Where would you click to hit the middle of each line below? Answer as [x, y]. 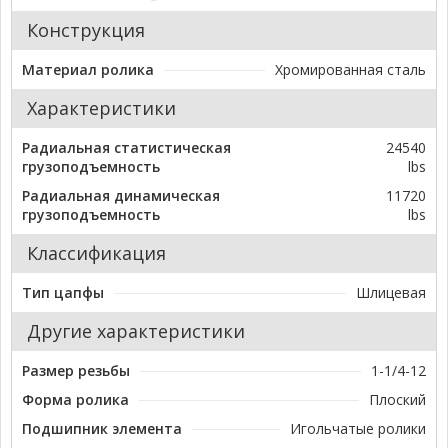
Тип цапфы [63, 293]
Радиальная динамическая [121, 196]
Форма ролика [75, 400]
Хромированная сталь [350, 70]
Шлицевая [391, 293]
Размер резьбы [76, 371]
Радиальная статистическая [126, 148]
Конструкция [86, 30]
